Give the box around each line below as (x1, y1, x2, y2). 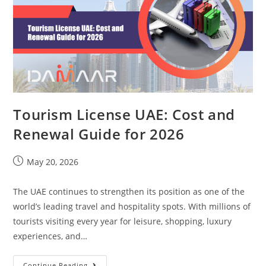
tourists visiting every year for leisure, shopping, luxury (13, 215, 232, 227)
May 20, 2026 (27, 156, 79, 167)
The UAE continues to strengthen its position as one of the (13, 185, 245, 197)
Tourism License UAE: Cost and (13, 104, 235, 124)
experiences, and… (13, 230, 88, 242)
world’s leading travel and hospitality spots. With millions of (13, 200, 251, 212)
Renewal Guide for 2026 (13, 123, 185, 144)
